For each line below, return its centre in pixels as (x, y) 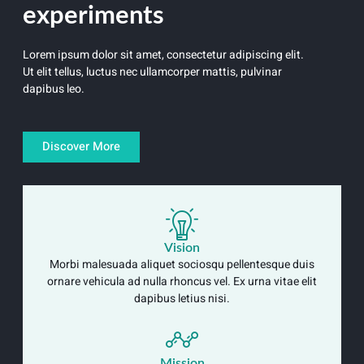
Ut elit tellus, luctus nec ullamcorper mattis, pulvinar (152, 71)
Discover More (81, 147)
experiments (93, 15)
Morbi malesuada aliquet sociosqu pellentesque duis (182, 265)
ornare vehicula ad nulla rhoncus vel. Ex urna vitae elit (182, 282)
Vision (182, 248)
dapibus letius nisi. (182, 299)
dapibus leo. (54, 89)
